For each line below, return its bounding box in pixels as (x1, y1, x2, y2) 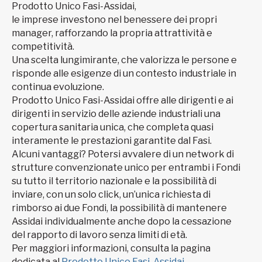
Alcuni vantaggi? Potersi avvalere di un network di (12, 149, 234, 160)
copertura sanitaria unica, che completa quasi (12, 122, 213, 133)
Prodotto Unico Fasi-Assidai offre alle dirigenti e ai (12, 95, 233, 106)
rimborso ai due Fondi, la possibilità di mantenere (12, 202, 227, 214)
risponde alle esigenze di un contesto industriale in (12, 68, 236, 80)
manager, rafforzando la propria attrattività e (12, 27, 212, 39)
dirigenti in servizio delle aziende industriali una (12, 108, 220, 120)
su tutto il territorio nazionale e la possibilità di (12, 175, 216, 187)
